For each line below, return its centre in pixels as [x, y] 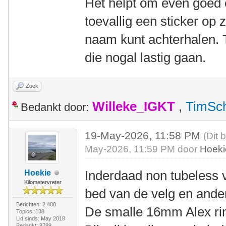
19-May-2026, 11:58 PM [144, 135]
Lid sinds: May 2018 [40, 218]
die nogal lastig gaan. [146, 58]
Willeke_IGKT [134, 106]
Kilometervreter [43, 182]
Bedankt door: [55, 107]
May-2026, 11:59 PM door [143, 149]
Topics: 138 [30, 211]
